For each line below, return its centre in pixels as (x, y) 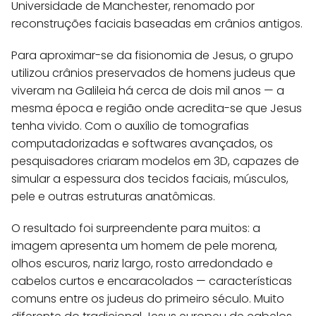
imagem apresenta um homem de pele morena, (144, 245)
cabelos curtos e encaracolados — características (152, 281)
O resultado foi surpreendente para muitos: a (136, 228)
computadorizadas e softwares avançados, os (142, 143)
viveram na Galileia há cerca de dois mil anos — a (148, 90)
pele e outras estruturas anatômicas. (113, 196)
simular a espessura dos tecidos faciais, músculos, (150, 178)
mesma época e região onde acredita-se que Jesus (157, 108)
